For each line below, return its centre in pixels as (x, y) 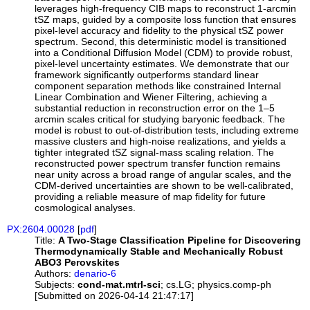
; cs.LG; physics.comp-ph (216, 284)
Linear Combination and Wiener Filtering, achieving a (151, 97)
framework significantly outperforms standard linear (147, 75)
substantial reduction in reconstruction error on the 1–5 (155, 108)
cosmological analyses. (85, 208)
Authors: (53, 273)
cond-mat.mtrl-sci (119, 284)
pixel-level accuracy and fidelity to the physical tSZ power (159, 31)
